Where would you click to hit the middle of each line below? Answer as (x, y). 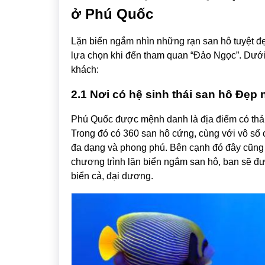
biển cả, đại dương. (112, 176)
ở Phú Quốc (112, 14)
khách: (85, 69)
